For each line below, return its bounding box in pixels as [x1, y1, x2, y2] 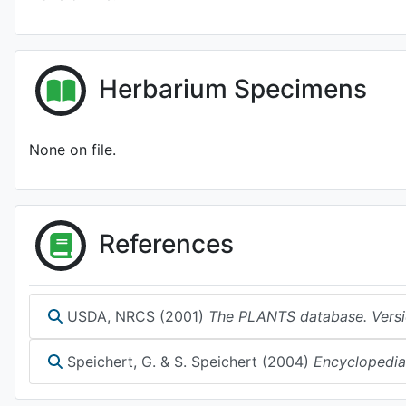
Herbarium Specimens [99, 72, 367, 104]
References [99, 227, 234, 259]
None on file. [29, 140, 116, 159]
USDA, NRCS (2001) [63, 307, 208, 325]
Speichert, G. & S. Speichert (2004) [63, 353, 314, 371]
